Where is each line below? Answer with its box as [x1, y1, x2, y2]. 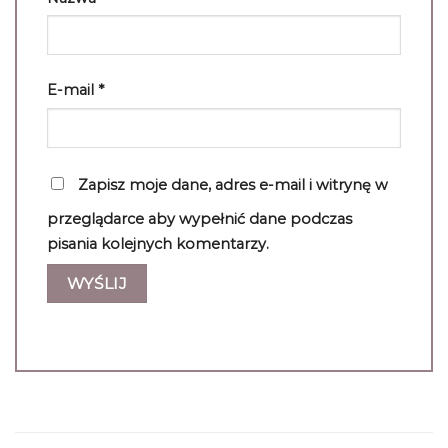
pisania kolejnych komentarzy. [47, 235, 269, 254]
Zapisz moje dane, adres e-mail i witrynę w [78, 176, 388, 195]
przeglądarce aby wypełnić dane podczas [47, 210, 352, 229]
